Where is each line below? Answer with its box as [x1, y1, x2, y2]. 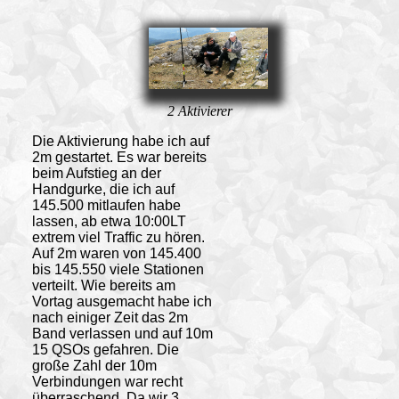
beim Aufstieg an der [31, 165, 161, 181]
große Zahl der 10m [31, 357, 157, 373]
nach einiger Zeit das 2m [31, 309, 188, 325]
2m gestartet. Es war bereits [31, 149, 207, 165]
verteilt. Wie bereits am [31, 277, 175, 293]
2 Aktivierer [167, 102, 232, 118]
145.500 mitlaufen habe [31, 197, 181, 213]
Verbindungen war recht [31, 373, 183, 389]
